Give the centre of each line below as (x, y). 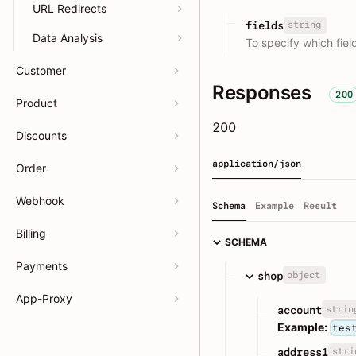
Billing (31, 233)
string (304, 25)
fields (265, 26)
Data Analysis (68, 38)
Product (37, 103)
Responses (262, 93)
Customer (41, 70)
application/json (257, 164)
